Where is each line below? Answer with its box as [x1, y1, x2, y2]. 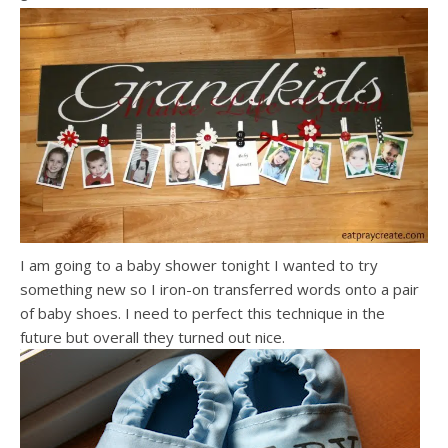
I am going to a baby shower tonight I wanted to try [20, 254, 378, 275]
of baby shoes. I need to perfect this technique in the [20, 302, 385, 323]
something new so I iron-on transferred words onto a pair [20, 278, 419, 299]
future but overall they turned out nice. [20, 326, 285, 347]
